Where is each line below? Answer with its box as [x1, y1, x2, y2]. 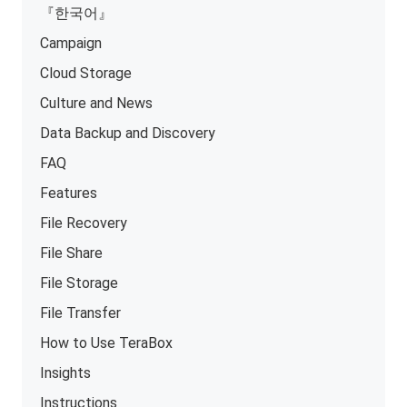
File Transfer [40, 303, 122, 322]
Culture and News [40, 94, 154, 112]
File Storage [40, 273, 119, 292]
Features [40, 184, 98, 202]
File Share [40, 243, 104, 262]
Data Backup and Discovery [40, 124, 216, 142]
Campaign [40, 34, 103, 52]
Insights [40, 363, 92, 382]
